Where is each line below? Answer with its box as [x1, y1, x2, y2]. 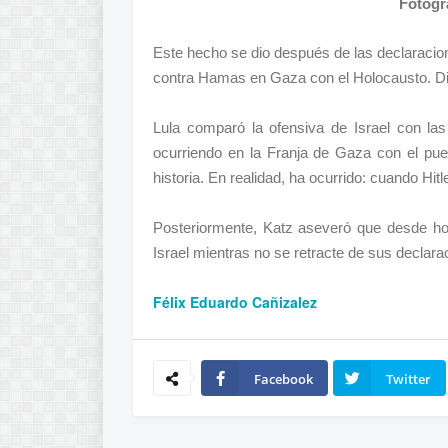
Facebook [254, 370, 313, 388]
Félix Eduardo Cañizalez [153, 292, 317, 312]
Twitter [386, 370, 431, 388]
